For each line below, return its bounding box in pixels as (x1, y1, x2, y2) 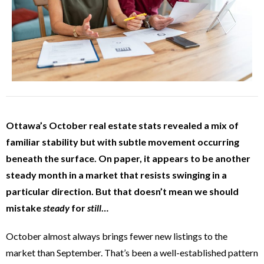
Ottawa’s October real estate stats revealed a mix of (6, 120, 239, 131)
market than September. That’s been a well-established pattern (6, 247, 258, 259)
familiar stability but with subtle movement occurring (6, 136, 239, 148)
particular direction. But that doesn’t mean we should (6, 186, 239, 197)
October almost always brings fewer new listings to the (6, 230, 227, 242)
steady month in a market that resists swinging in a (6, 169, 227, 181)
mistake (6, 202, 43, 214)
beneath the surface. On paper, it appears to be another (6, 153, 250, 164)
